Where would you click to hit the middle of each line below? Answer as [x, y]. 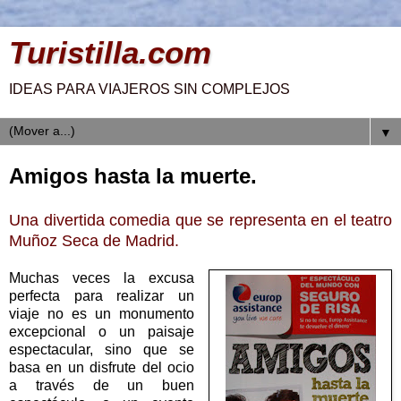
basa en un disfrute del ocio [102, 367]
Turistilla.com [110, 53]
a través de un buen [102, 385]
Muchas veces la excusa [102, 277]
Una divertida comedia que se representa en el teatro [200, 220]
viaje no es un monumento [102, 313]
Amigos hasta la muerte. [133, 176]
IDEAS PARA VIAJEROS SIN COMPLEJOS [149, 89]
